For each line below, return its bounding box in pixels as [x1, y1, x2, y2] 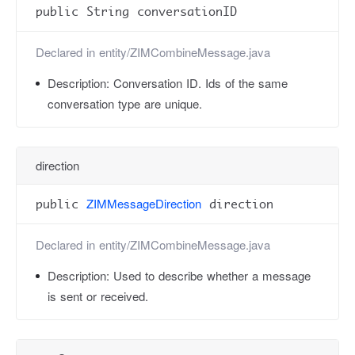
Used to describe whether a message [113, 267, 311, 284]
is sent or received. [48, 288, 148, 304]
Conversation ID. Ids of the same [113, 74, 288, 91]
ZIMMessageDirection [86, 195, 201, 212]
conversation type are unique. [48, 95, 202, 112]
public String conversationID [36, 4, 237, 19]
